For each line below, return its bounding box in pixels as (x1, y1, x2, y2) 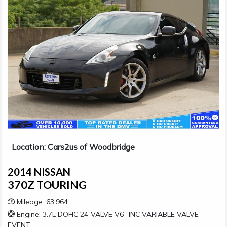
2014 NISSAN (8, 165, 70, 178)
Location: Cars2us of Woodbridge (12, 141, 135, 152)
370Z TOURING (8, 178, 87, 192)
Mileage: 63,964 (15, 197, 68, 206)
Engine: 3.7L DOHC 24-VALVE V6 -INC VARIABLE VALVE (15, 209, 199, 219)
